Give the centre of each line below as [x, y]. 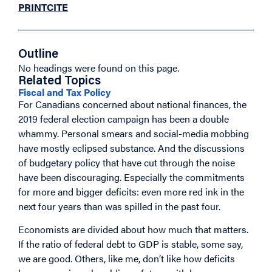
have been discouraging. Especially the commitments [131, 177]
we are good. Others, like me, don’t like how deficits [127, 259]
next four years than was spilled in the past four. [119, 206]
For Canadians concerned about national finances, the [132, 104]
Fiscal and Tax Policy [64, 92]
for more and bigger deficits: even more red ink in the [131, 192]
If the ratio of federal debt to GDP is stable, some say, [131, 244]
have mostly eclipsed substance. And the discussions [131, 148]
